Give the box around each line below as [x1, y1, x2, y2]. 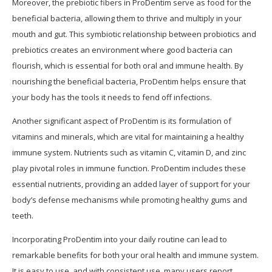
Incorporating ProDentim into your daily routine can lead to [12, 234, 227, 245]
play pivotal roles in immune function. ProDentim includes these [12, 163, 246, 174]
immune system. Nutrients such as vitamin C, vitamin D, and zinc [12, 147, 246, 158]
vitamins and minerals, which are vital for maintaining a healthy [12, 131, 244, 143]
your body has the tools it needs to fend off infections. [12, 92, 212, 103]
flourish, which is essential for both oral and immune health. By [12, 60, 243, 72]
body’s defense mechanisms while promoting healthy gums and [12, 194, 247, 206]
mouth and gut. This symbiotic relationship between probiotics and [12, 29, 256, 40]
